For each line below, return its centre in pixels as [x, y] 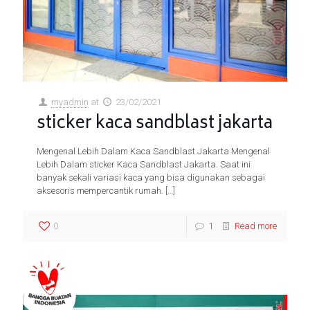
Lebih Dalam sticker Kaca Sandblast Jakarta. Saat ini [144, 164]
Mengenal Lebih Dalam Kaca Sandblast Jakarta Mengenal [153, 151]
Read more [256, 226]
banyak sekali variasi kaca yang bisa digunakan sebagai [151, 177]
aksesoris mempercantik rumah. [100, 190]
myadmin [70, 102]
